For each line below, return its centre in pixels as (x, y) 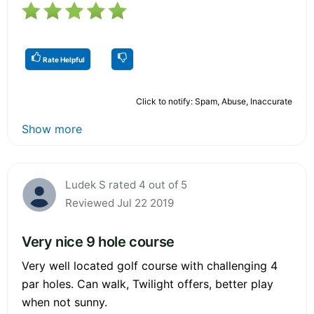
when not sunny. (64, 302)
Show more (52, 129)
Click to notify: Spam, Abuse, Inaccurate (214, 101)
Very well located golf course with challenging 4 (150, 265)
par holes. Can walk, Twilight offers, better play (148, 284)
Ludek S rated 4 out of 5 (126, 184)
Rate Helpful (63, 59)
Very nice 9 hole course (98, 241)
